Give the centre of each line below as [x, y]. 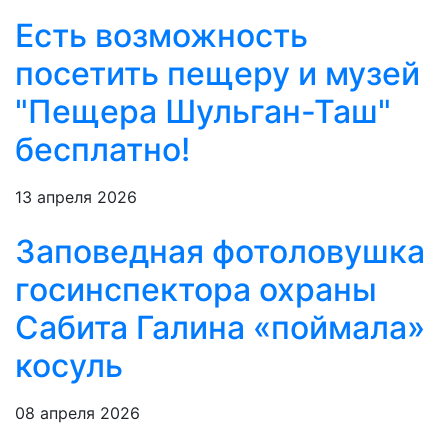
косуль [69, 366]
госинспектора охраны [196, 290]
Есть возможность [161, 36]
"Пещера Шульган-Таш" [203, 112]
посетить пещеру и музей [217, 74]
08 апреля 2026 [77, 413]
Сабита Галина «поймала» [220, 328]
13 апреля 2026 [76, 197]
